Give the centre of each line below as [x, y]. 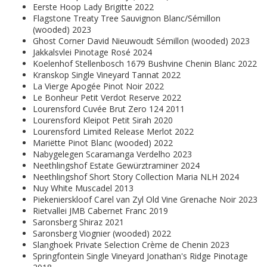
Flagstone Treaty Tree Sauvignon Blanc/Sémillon [127, 18]
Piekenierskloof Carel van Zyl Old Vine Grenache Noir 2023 [145, 200]
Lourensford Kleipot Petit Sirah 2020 [103, 120]
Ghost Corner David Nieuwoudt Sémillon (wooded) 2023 [141, 41]
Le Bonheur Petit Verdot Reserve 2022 [107, 98]
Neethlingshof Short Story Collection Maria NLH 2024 [136, 177]
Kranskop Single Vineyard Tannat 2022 [107, 75]
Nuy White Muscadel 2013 [83, 188]
